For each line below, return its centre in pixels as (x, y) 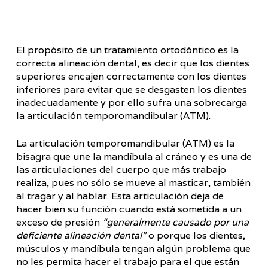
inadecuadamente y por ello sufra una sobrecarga (131, 103)
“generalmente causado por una (175, 222)
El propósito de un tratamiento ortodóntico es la (127, 50)
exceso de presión (59, 222)
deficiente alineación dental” (81, 235)
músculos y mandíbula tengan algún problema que (133, 249)
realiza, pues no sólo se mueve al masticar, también (133, 183)
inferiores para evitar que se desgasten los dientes (131, 89)
